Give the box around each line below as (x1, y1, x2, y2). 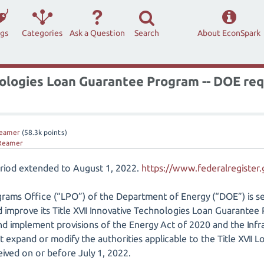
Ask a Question (70, 28, 126, 38)
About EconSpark (197, 28, 261, 38)
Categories (22, 28, 63, 38)
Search (134, 28, 160, 38)
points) (42, 128, 67, 136)
